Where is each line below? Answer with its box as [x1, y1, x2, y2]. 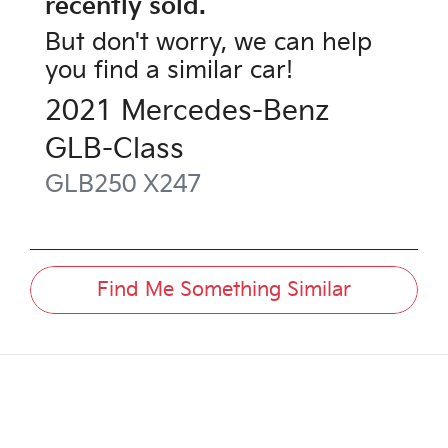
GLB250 [45, 169, 136, 199]
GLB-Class [45, 132, 184, 166]
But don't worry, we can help [45, 27, 372, 57]
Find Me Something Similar [97, 277, 351, 302]
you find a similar [45, 55, 250, 85]
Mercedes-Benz [121, 94, 329, 128]
